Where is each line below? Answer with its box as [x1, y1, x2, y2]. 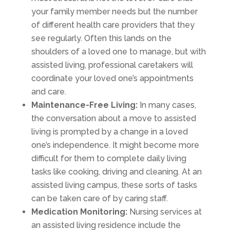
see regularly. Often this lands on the [31, 33, 171, 43]
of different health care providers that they [31, 20, 195, 30]
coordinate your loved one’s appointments [31, 73, 194, 83]
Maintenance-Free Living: [31, 100, 138, 110]
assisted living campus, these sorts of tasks [31, 180, 197, 190]
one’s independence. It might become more [31, 140, 199, 150]
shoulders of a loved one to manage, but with [31, 46, 206, 56]
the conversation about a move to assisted [31, 113, 196, 123]
